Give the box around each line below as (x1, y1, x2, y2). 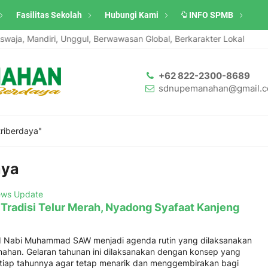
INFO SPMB (188, 10, 233, 20)
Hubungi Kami (105, 10, 159, 20)
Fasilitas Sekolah (16, 10, 82, 20)
